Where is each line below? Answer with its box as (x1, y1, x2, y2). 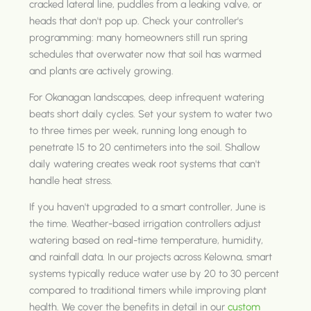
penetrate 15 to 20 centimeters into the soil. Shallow (29, 140, 261, 153)
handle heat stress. (29, 174, 113, 187)
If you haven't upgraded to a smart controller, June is (29, 200, 266, 213)
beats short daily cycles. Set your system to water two (29, 107, 273, 120)
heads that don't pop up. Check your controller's (29, 14, 244, 27)
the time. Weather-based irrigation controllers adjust (29, 217, 262, 230)
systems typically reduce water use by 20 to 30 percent (29, 267, 280, 280)
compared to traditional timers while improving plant (29, 283, 267, 296)
